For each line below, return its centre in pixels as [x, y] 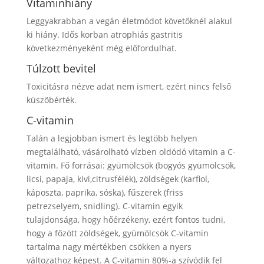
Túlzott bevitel [61, 68]
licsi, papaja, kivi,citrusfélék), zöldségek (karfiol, [118, 179]
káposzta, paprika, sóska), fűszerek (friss [105, 192]
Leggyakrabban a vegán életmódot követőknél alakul [129, 21]
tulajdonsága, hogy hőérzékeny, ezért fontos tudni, [126, 219]
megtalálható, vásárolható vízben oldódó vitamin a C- [131, 151]
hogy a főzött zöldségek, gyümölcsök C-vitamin [117, 233]
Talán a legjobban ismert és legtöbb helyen [112, 138]
